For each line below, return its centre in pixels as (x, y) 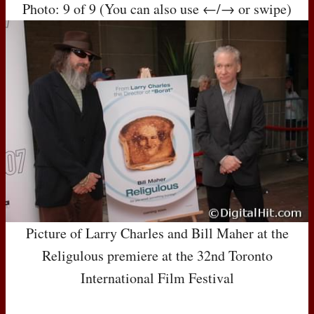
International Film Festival (157, 278)
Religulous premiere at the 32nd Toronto (157, 255)
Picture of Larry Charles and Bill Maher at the (157, 233)
